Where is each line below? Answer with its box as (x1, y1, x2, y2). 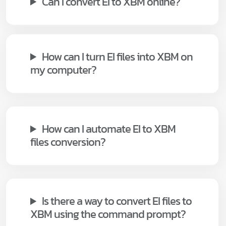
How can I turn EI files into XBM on (42, 48, 193, 65)
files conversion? (30, 134, 105, 151)
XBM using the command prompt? (30, 206, 186, 223)
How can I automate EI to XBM (42, 121, 176, 138)
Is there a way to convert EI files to (42, 193, 192, 210)
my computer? (30, 61, 96, 78)
